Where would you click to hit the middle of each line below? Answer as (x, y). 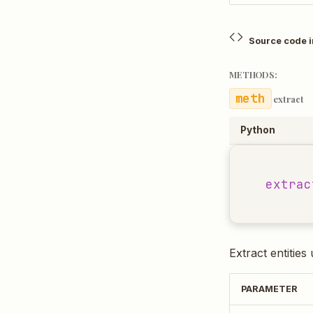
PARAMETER (269, 289)
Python (258, 130)
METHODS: (253, 74)
